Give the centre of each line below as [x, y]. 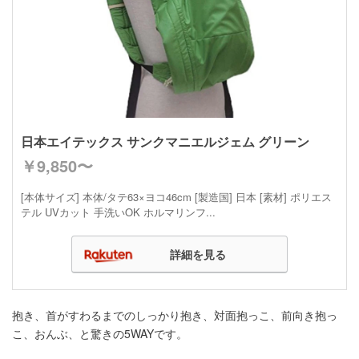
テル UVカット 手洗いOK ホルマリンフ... [118, 212]
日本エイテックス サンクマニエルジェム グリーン [165, 141]
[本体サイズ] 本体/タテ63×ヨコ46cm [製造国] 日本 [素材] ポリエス [176, 196]
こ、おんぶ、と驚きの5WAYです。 [100, 333]
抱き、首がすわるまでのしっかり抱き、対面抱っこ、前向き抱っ [175, 315]
